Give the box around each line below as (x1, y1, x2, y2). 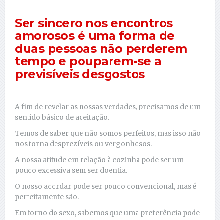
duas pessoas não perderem (15, 41, 187, 55)
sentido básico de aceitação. (15, 112, 109, 122)
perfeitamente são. (15, 192, 79, 201)
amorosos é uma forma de (15, 28, 175, 43)
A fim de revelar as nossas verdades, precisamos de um (15, 102, 201, 111)
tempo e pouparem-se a (15, 54, 162, 68)
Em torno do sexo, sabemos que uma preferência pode (15, 208, 200, 217)
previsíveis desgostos (15, 66, 145, 81)
